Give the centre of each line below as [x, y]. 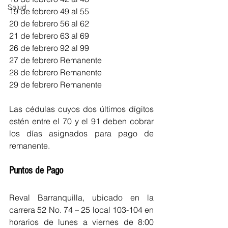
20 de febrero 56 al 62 [49, 23]
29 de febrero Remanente [55, 84]
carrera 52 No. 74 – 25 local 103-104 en [81, 209]
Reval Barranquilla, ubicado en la [81, 197]
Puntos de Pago [36, 170]
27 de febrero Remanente [55, 60]
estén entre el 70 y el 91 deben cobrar [81, 121]
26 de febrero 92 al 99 [49, 48]
